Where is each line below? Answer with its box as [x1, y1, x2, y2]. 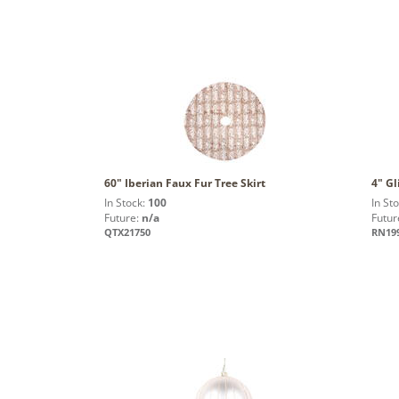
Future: [104, 209, 142, 225]
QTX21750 [104, 224, 151, 239]
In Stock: [104, 194, 148, 210]
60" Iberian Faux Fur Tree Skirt [104, 175, 265, 191]
